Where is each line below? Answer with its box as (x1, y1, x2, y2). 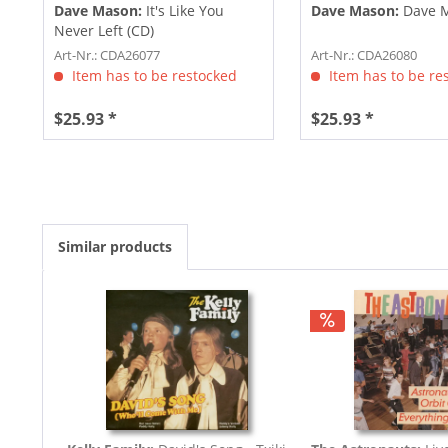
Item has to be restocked (67, 65, 237, 85)
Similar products (58, 236, 172, 256)
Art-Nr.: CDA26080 (310, 45, 417, 64)
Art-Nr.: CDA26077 (53, 45, 160, 64)
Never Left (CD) (53, 20, 154, 40)
